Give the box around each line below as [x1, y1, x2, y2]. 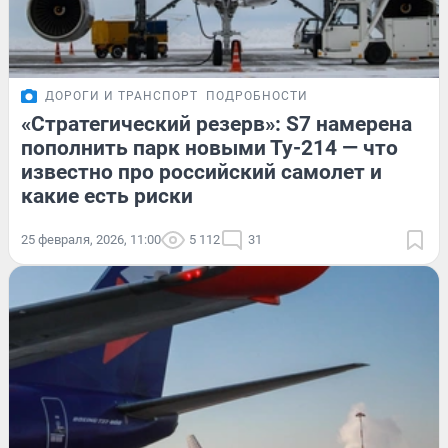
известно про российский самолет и [21, 159, 382, 184]
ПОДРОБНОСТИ [206, 88, 308, 103]
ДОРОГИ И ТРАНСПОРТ [45, 88, 198, 103]
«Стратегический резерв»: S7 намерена [21, 111, 412, 136]
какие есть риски [21, 183, 193, 208]
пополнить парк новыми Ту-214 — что [21, 135, 398, 160]
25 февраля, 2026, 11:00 [21, 231, 161, 247]
